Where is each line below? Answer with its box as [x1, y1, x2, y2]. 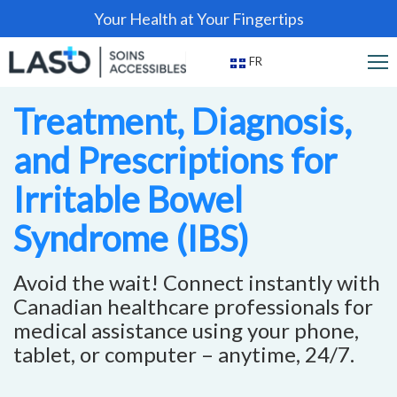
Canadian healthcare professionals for [13, 293, 373, 319]
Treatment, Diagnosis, [13, 100, 352, 143]
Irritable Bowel [13, 178, 243, 221]
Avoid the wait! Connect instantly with [13, 269, 380, 295]
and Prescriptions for [13, 139, 337, 182]
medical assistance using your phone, [13, 317, 359, 343]
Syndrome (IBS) [13, 217, 249, 260]
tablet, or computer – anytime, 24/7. [13, 341, 354, 367]
